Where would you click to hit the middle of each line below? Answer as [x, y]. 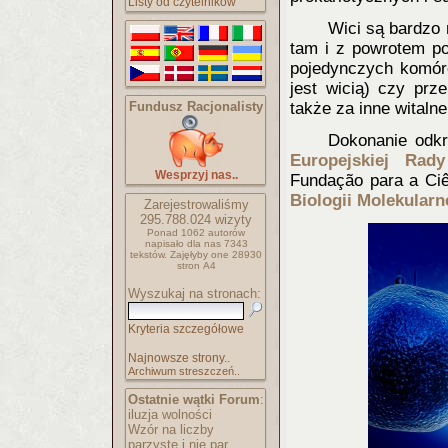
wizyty [231, 219]
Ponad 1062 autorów [196, 232]
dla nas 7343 [217, 243]
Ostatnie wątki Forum [194, 399]
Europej [321, 160]
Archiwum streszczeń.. [184, 371]
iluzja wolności [170, 414]
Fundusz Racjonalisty [196, 106]
